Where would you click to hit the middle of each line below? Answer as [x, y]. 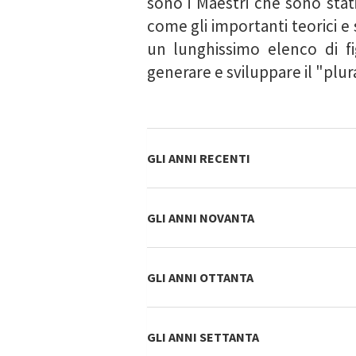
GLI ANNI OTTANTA [200, 277]
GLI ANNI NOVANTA [200, 218]
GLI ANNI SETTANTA [203, 337]
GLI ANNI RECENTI [198, 158]
